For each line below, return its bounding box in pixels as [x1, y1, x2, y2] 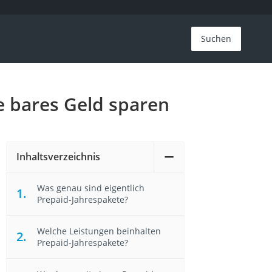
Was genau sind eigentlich [36, 182, 144, 194]
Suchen [201, 33, 232, 44]
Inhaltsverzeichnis [16, 150, 100, 163]
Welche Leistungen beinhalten [36, 225, 161, 237]
